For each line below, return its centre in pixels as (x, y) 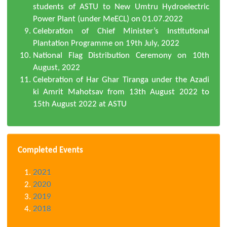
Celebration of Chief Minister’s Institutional (121, 31)
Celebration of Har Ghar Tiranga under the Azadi (121, 80)
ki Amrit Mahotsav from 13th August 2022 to (121, 92)
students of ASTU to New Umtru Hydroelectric (121, 7)
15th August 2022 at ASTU (80, 104)
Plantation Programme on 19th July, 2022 (106, 43)
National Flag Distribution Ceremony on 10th (121, 55)
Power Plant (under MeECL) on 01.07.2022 (108, 19)
